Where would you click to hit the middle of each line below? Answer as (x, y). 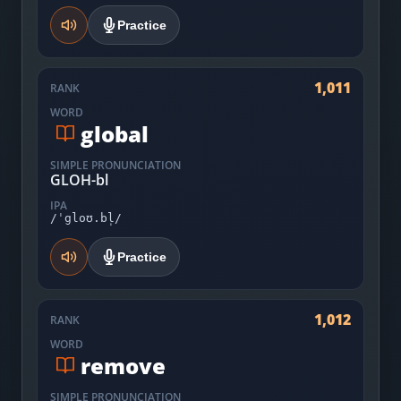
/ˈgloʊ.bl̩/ (86, 218)
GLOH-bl (79, 180)
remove (123, 365)
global (115, 133)
